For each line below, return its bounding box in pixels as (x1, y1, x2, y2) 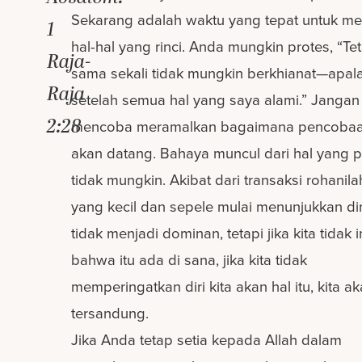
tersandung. (71, 302, 149, 325)
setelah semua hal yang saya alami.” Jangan (71, 89, 360, 112)
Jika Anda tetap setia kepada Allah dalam (71, 329, 343, 351)
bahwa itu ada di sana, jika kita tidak (71, 249, 308, 271)
